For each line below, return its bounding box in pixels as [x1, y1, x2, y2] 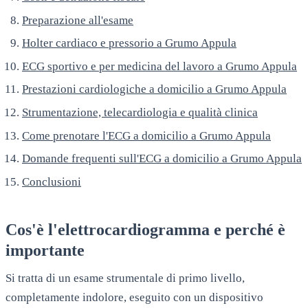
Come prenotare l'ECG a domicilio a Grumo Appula [22, 129, 271, 142]
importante [5, 241, 85, 259]
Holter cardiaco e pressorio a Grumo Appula [22, 36, 236, 50]
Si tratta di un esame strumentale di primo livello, [5, 271, 245, 285]
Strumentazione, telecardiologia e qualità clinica [22, 105, 258, 119]
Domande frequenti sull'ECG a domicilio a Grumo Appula [22, 152, 302, 166]
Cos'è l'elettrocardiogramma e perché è [5, 220, 285, 239]
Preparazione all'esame [22, 13, 133, 27]
